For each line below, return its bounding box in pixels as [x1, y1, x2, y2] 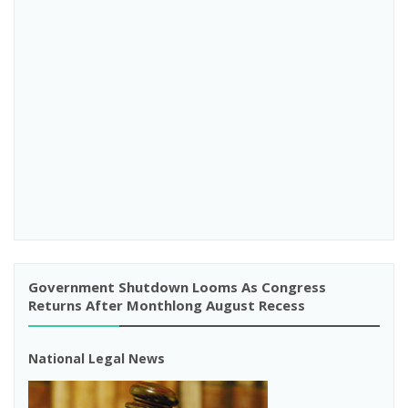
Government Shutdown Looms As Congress [28, 278, 326, 296]
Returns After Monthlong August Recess [28, 296, 305, 314]
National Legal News [28, 350, 165, 367]
